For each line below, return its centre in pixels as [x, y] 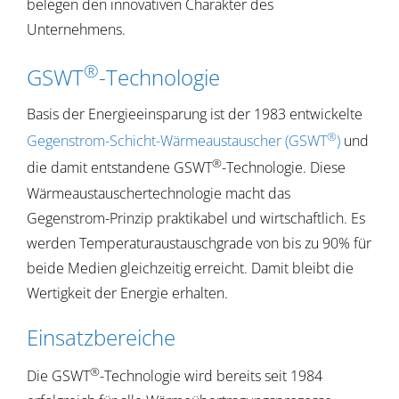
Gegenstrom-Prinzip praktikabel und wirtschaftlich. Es [195, 218]
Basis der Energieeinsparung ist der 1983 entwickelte [194, 114]
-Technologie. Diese [283, 168]
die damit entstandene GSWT [119, 168]
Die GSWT [58, 375]
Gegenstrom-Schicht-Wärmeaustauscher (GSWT [176, 141]
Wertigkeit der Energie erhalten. [127, 293]
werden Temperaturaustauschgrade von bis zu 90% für [199, 243]
